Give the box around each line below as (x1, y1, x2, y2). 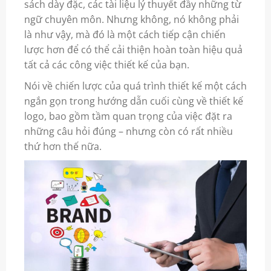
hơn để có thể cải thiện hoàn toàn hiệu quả (44, 42, 243, 56)
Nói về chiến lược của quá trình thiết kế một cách (24, 79, 247, 93)
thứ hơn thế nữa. (24, 139, 102, 153)
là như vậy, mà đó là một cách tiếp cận (24, 27, 201, 41)
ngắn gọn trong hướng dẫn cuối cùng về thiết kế (24, 94, 243, 108)
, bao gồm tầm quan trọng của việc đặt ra (44, 109, 232, 123)
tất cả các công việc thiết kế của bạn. (24, 57, 189, 71)
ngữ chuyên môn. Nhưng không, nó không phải (24, 12, 239, 26)
